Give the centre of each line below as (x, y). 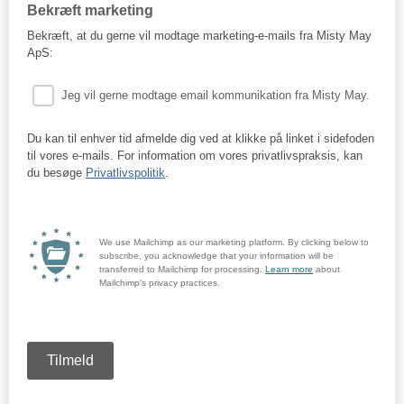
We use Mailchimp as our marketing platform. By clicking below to (234, 242)
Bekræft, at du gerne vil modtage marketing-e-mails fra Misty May (199, 36)
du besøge (56, 173)
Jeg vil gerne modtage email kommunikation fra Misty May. (216, 95)
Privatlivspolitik (125, 173)
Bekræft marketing (92, 10)
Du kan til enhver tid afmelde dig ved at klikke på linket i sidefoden (201, 138)
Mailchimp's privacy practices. (160, 283)
